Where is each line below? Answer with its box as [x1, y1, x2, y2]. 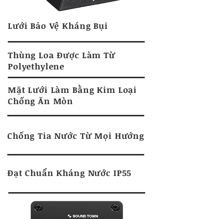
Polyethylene [8, 61, 65, 72]
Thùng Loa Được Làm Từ [8, 49, 115, 61]
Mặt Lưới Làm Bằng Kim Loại [8, 84, 137, 95]
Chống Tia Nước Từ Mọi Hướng [7, 130, 144, 141]
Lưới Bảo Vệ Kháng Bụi [8, 20, 108, 31]
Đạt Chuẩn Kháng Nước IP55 [7, 167, 132, 178]
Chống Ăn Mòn [8, 95, 74, 107]
